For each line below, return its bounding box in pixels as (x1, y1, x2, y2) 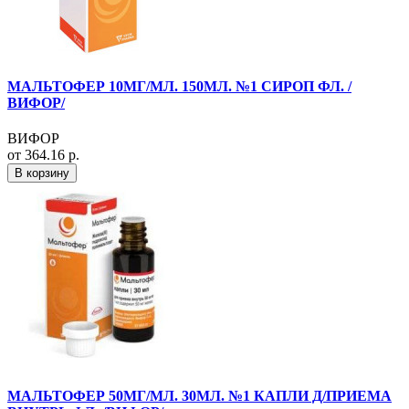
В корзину (15, 165, 69, 180)
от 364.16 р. (7, 146, 79, 163)
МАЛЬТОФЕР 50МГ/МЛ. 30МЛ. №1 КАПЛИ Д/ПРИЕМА (7, 388, 392, 404)
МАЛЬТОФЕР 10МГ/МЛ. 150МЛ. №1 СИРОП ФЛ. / (7, 78, 351, 94)
